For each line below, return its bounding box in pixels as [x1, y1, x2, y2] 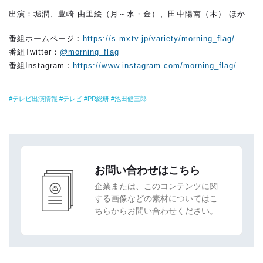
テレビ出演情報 [12, 95, 58, 103]
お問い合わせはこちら [95, 164, 200, 177]
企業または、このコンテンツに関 [95, 181, 218, 191]
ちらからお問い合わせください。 [95, 206, 218, 216]
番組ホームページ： [9, 34, 83, 43]
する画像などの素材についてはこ [95, 194, 218, 204]
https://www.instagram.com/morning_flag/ [73, 61, 237, 70]
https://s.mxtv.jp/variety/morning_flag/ [83, 34, 235, 43]
